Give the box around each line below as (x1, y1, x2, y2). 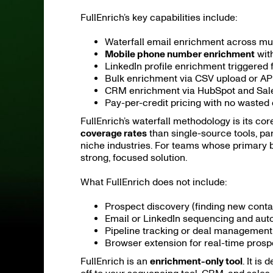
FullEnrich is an (80, 255, 150, 267)
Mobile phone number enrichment (105, 48, 255, 60)
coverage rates (80, 127, 147, 139)
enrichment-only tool (150, 255, 243, 267)
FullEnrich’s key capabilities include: (80, 12, 238, 23)
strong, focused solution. (80, 152, 187, 163)
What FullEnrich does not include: (80, 176, 227, 188)
